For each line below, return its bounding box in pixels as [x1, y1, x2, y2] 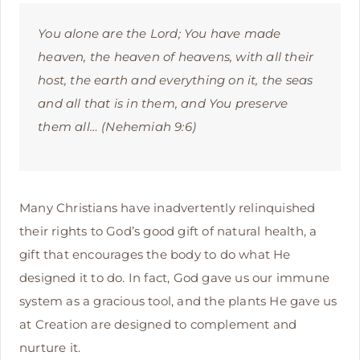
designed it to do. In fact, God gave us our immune [19, 269, 330, 285]
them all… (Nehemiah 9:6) [38, 119, 196, 135]
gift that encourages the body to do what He [19, 246, 291, 262]
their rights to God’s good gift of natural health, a [19, 223, 317, 239]
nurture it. [19, 339, 81, 355]
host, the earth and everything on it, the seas [38, 72, 313, 88]
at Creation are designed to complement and [19, 316, 297, 332]
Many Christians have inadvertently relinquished [19, 199, 316, 215]
